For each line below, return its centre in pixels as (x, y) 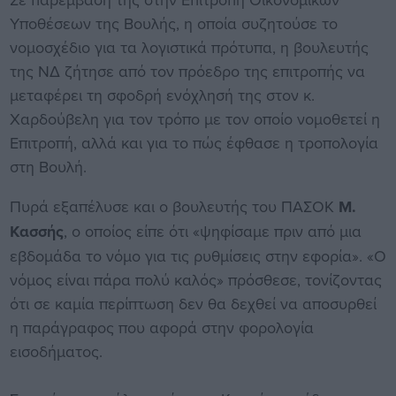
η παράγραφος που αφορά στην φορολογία (161, 327)
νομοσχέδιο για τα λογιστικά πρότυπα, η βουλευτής (189, 47)
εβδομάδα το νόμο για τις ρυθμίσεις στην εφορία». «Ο (198, 255)
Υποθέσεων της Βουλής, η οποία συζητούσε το (173, 23)
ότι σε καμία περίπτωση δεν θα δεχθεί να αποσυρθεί (193, 303)
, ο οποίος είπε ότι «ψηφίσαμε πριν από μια (212, 231)
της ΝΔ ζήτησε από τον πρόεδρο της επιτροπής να (187, 71)
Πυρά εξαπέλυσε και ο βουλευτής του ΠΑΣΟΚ (174, 206)
